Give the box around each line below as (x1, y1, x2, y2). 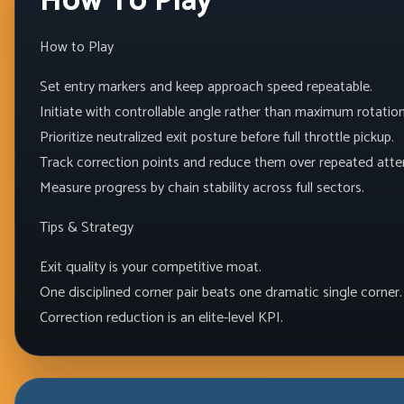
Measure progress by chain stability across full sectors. (39, 175, 364, 200)
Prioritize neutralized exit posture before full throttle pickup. (39, 124, 394, 150)
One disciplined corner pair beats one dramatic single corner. (39, 280, 402, 305)
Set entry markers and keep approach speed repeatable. (39, 74, 372, 99)
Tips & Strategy (39, 215, 133, 240)
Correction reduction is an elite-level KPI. (39, 305, 283, 330)
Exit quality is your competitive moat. (39, 254, 262, 280)
